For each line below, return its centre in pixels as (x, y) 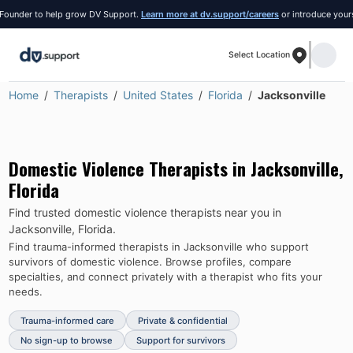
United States (158, 95)
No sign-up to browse (66, 340)
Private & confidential (182, 320)
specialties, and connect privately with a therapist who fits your (165, 277)
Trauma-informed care (67, 320)
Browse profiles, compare (228, 262)
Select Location (259, 55)
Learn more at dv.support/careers (190, 14)
